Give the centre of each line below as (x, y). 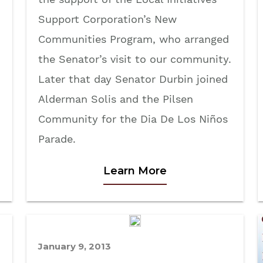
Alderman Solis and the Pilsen (116, 99)
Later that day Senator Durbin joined (133, 79)
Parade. (57, 139)
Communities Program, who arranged (134, 39)
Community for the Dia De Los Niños (133, 119)
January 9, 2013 (75, 247)
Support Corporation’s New (107, 19)
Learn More (135, 171)
